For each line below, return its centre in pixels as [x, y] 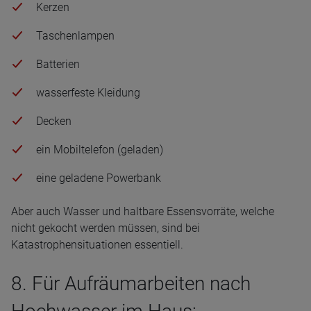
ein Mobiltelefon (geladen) [100, 150]
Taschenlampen [75, 36]
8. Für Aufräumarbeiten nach [131, 284]
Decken [54, 121]
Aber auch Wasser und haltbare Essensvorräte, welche [143, 211]
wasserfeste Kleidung [88, 93]
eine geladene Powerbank [99, 178]
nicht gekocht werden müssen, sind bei [106, 228]
